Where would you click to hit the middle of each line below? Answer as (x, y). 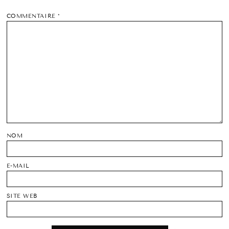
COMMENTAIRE (32, 16)
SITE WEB (22, 196)
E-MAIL (18, 166)
